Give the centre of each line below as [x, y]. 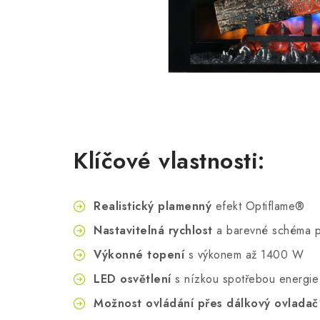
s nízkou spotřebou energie [245, 279]
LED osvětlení [132, 279]
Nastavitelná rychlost [153, 231]
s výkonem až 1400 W [244, 255]
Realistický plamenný [152, 206]
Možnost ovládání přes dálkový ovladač [206, 304]
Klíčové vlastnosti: [169, 161]
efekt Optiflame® [258, 206]
